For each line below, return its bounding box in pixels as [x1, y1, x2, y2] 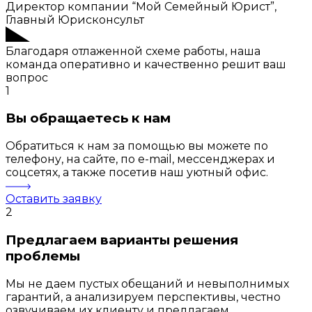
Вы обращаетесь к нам [6, 110, 171, 127]
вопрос [6, 70, 48, 84]
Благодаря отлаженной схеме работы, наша [6, 44, 260, 58]
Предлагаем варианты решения [6, 231, 238, 248]
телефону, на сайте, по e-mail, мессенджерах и [6, 153, 275, 166]
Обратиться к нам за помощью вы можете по [6, 139, 268, 153]
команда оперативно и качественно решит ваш [6, 57, 286, 71]
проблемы [6, 247, 80, 264]
